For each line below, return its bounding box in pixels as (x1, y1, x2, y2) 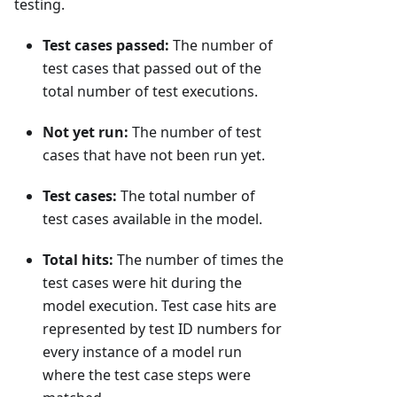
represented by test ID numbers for (43, 319, 282, 339)
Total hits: (43, 250, 113, 270)
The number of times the (113, 250, 284, 270)
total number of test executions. (43, 82, 258, 102)
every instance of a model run (43, 342, 242, 362)
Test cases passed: (43, 35, 169, 56)
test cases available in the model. (43, 209, 262, 230)
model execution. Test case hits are (43, 296, 276, 316)
